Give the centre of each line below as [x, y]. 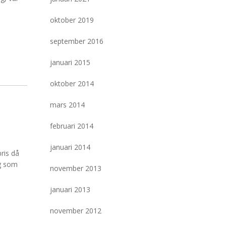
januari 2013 [70, 189]
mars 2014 [67, 105]
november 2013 [75, 168]
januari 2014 [70, 147]
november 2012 [75, 211]
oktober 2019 [72, 20]
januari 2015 [70, 62]
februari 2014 [71, 126]
